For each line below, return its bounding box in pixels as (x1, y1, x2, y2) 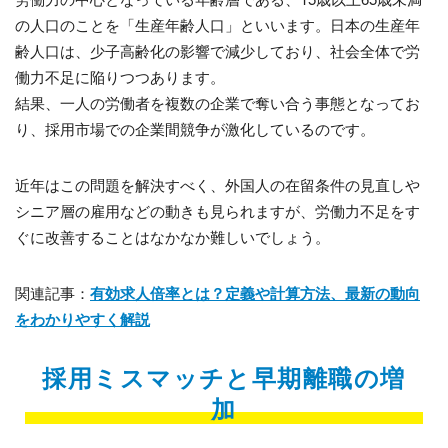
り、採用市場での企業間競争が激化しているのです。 (15, 118, 375, 140)
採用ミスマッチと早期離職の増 (42, 360, 406, 395)
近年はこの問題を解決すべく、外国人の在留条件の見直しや (15, 174, 420, 196)
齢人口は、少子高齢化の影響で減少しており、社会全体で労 (15, 40, 420, 62)
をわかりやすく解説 (15, 308, 150, 331)
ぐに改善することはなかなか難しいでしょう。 (15, 226, 330, 248)
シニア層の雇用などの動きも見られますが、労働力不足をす (15, 200, 420, 222)
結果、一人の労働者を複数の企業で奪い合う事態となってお (15, 92, 420, 114)
